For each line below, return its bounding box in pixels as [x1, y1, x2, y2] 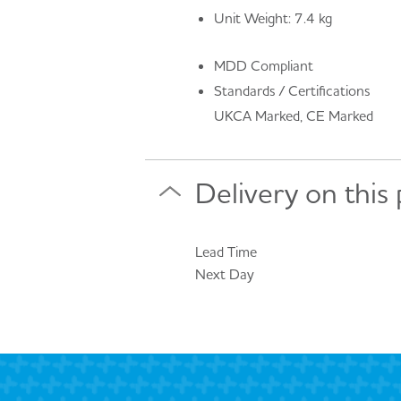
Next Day [195, 264, 254, 283]
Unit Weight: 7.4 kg [213, 9, 332, 27]
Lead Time [195, 242, 257, 260]
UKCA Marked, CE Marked [213, 106, 373, 124]
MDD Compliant [213, 55, 313, 74]
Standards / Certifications [213, 81, 371, 99]
